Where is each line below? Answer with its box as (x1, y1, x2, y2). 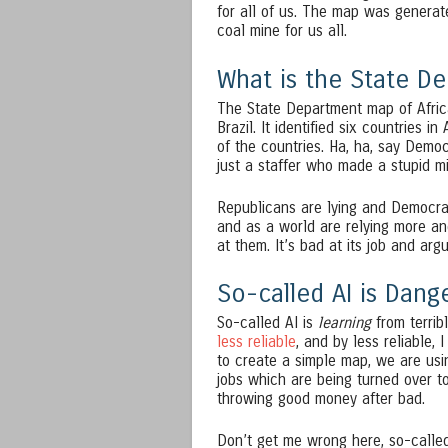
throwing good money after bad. (217, 390, 425, 409)
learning (318, 314, 371, 333)
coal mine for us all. (217, 22, 347, 41)
